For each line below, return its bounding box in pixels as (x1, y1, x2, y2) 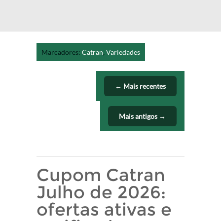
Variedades (106, 48, 140, 56)
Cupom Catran (37, 164, 165, 185)
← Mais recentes (115, 82, 166, 90)
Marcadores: (41, 48, 82, 56)
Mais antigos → (119, 112, 166, 120)
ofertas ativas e (37, 199, 172, 220)
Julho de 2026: (37, 182, 166, 203)
